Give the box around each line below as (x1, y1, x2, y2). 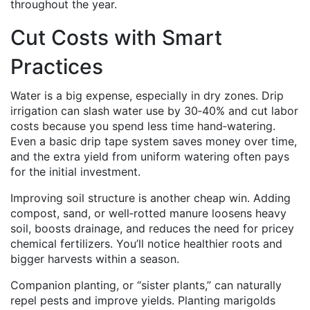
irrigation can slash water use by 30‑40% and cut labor (10, 104, 298, 118)
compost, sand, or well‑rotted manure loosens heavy (10, 206, 286, 220)
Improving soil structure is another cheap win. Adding (10, 191, 291, 205)
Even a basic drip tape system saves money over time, (10, 134, 297, 148)
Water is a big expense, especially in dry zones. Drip (10, 89, 284, 102)
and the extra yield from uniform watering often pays (10, 149, 289, 163)
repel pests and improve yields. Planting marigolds (10, 293, 275, 307)
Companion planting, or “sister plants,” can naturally (10, 278, 282, 292)
